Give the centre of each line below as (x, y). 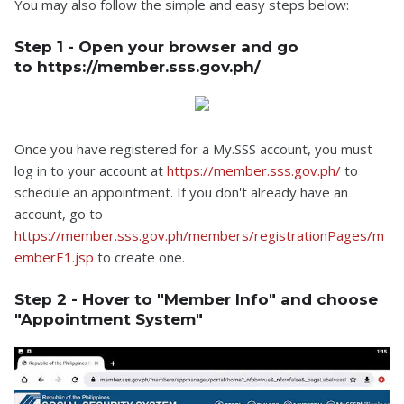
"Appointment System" (109, 319)
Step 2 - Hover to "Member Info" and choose (196, 299)
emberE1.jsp (54, 257)
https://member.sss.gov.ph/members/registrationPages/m (199, 235)
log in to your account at (91, 170)
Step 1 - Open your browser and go (156, 47)
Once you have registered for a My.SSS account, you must (193, 149)
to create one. (139, 257)
